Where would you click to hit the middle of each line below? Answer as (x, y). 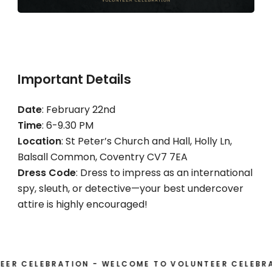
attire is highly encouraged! (82, 204)
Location (39, 141)
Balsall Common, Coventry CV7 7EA (102, 157)
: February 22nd (78, 109)
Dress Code (46, 172)
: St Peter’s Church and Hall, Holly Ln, (146, 141)
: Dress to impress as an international (164, 172)
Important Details (74, 79)
